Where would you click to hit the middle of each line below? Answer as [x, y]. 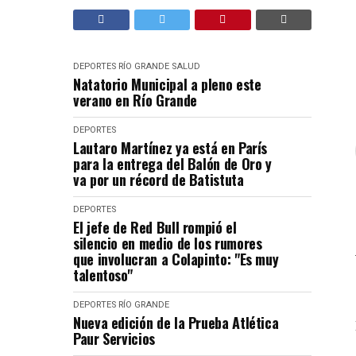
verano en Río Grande [135, 100]
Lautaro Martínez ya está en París [170, 148]
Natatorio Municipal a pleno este [167, 84]
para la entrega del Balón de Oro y [172, 164]
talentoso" [103, 275]
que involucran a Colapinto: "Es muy [176, 259]
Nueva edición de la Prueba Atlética [176, 323]
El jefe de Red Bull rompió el [155, 227]
